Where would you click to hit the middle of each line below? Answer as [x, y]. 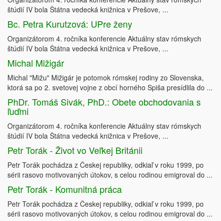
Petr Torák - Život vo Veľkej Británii [75, 150]
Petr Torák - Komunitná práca [65, 189]
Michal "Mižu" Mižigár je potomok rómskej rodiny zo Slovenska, [106, 78]
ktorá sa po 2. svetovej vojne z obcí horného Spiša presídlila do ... [110, 88]
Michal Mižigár [36, 63]
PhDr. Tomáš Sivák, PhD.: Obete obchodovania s [104, 102]
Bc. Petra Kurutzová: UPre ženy [70, 24]
